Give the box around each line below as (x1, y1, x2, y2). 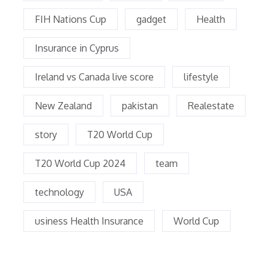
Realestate (188, 100, 234, 112)
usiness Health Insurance (35, 215, 144, 227)
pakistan (122, 100, 158, 112)
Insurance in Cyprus (35, 42, 119, 54)
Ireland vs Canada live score (35, 71, 154, 83)
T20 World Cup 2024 (35, 157, 125, 169)
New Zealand (35, 100, 92, 112)
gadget (136, 13, 166, 25)
